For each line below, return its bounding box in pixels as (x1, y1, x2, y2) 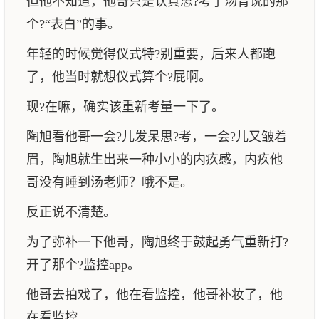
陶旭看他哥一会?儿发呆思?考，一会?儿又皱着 (26, 130, 287, 144)
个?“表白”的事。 (26, 17, 120, 31)
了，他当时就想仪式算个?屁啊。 (26, 70, 211, 84)
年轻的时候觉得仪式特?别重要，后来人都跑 (26, 47, 276, 61)
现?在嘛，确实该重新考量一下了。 (26, 100, 224, 114)
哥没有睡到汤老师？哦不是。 (26, 175, 193, 189)
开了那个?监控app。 (26, 258, 140, 272)
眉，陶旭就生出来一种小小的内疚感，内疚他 (26, 152, 283, 167)
